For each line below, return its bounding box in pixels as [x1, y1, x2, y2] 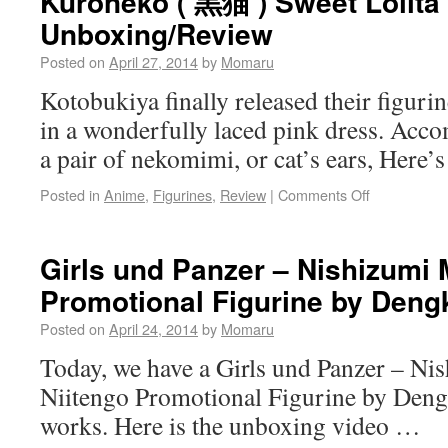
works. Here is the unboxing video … [40, 408, 421, 442]
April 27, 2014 [109, 51, 198, 72]
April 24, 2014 [109, 318, 198, 339]
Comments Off [278, 184, 370, 205]
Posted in [40, 184, 100, 205]
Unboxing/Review [40, 13, 273, 54]
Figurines [153, 184, 212, 205]
